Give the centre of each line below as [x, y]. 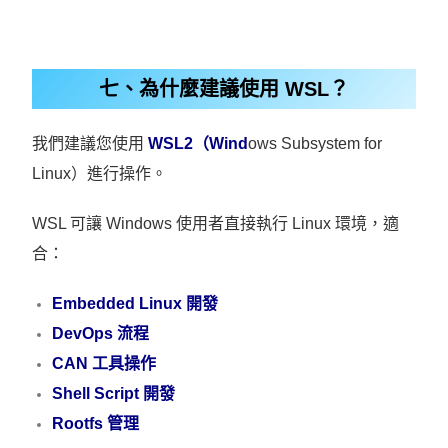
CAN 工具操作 [104, 364]
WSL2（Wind [196, 144]
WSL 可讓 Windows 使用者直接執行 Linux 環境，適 [216, 224]
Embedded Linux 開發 [135, 304]
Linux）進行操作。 [100, 174]
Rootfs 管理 [96, 424]
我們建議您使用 [88, 144]
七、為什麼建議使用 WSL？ [224, 89]
